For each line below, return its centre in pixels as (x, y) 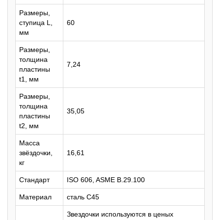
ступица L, (36, 23)
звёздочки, (36, 153)
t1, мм (29, 79)
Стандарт (34, 180)
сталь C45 (83, 197)
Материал (35, 197)
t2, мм (29, 126)
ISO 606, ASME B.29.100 (106, 180)
